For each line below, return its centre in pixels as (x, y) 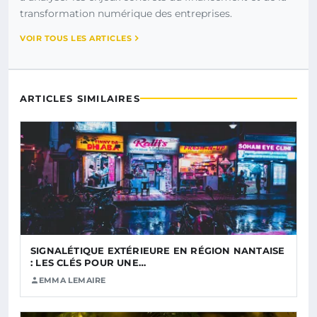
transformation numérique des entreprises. (126, 13)
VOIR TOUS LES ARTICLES (76, 38)
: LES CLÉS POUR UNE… (88, 262)
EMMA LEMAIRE (73, 280)
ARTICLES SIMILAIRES (80, 98)
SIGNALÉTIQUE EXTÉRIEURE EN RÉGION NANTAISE (158, 250)
